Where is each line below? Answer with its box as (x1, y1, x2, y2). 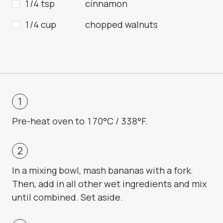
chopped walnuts (85, 18, 158, 31)
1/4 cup (24, 18, 56, 31)
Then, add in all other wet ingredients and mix (12, 178, 207, 190)
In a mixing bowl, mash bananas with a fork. (12, 164, 193, 177)
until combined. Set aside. (12, 191, 123, 204)
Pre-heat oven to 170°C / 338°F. (12, 115, 148, 127)
